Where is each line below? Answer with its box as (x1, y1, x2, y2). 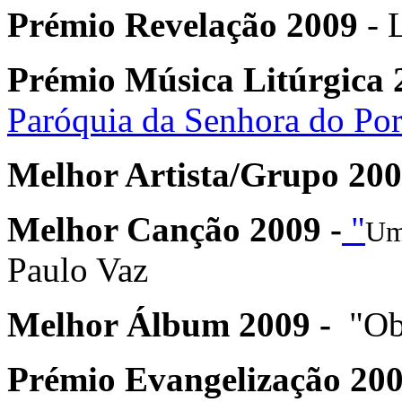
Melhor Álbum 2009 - (7, 304, 331, 344)
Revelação (116, 4, 277, 44)
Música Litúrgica (116, 59, 393, 99)
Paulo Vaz (7, 249, 148, 289)
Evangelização (116, 359, 350, 398)
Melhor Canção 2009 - (7, 209, 342, 249)
